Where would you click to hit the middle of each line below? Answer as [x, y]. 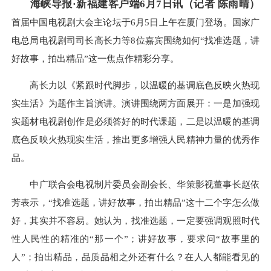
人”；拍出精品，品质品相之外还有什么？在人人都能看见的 [135, 257]
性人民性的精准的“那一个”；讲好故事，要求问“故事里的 [135, 239]
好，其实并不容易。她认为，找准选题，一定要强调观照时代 [135, 221]
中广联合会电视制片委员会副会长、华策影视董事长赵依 [135, 184]
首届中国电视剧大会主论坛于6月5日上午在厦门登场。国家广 [135, 22]
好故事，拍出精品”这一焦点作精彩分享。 [95, 58]
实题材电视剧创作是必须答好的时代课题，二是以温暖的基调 [135, 122]
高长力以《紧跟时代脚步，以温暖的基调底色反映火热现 [135, 85]
